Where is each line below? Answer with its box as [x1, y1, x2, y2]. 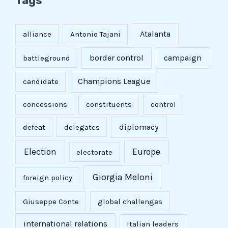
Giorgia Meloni [92, 171, 153, 183]
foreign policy [22, 173, 72, 182]
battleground [22, 53, 70, 63]
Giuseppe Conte [22, 196, 79, 206]
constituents [85, 100, 132, 109]
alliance [22, 30, 51, 39]
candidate [22, 77, 59, 87]
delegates [64, 122, 100, 132]
